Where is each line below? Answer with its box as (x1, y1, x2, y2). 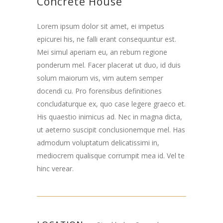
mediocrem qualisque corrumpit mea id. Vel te (37, 150, 185, 160)
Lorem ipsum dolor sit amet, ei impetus (37, 21, 164, 31)
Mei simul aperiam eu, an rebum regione (37, 47, 167, 57)
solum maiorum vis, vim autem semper (37, 73, 163, 83)
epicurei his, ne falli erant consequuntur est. (37, 34, 176, 44)
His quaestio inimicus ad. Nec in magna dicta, (37, 111, 182, 121)
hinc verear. (37, 163, 74, 173)
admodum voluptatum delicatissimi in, (37, 137, 159, 147)
